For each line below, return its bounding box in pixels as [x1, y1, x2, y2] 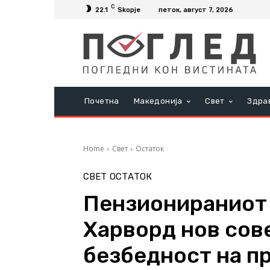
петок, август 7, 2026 [159, 5, 233, 14]
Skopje [118, 5, 140, 14]
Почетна [84, 96, 119, 106]
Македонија [133, 96, 183, 106]
